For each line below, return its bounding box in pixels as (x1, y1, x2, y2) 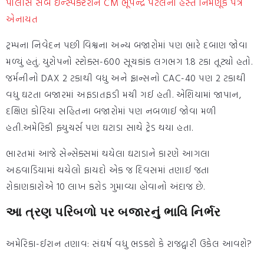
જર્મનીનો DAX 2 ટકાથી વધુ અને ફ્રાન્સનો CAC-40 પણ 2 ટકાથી (6, 71, 246, 85)
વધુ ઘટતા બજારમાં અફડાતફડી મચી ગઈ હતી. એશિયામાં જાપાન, (6, 87, 241, 102)
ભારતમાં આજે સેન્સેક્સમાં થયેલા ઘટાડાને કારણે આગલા (6, 146, 210, 161)
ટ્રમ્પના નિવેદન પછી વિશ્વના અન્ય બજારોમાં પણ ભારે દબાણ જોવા (6, 38, 247, 52)
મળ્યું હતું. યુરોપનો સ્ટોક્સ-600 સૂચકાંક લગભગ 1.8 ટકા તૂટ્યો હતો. (6, 54, 252, 69)
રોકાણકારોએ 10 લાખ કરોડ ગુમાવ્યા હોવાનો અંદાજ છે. (6, 179, 205, 194)
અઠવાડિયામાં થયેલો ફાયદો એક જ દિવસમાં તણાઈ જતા (6, 163, 210, 177)
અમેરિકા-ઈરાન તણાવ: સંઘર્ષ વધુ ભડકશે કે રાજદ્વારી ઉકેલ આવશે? (6, 236, 252, 251)
